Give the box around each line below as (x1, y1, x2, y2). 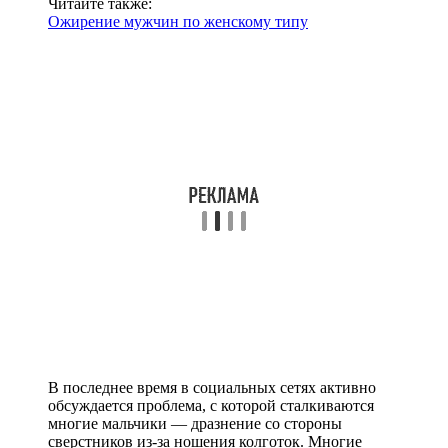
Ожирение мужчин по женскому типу (48, 12, 308, 30)
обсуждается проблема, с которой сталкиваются (48, 396, 374, 414)
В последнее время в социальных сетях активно (48, 378, 376, 396)
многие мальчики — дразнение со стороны (48, 414, 342, 432)
